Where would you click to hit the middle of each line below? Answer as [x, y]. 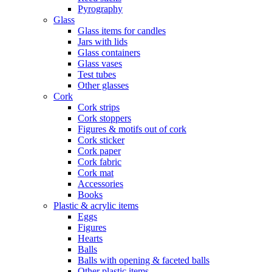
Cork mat [96, 173]
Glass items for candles [122, 31]
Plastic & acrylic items [96, 206]
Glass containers [109, 53]
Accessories [100, 184]
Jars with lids [103, 42]
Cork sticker [101, 140]
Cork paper [99, 151]
